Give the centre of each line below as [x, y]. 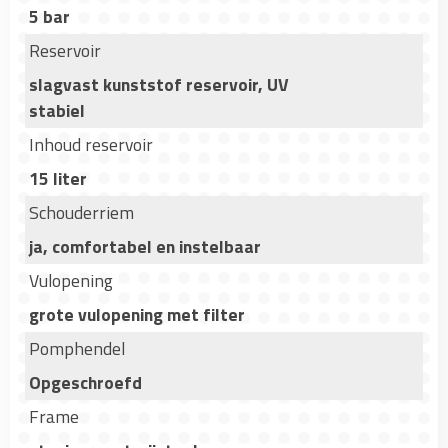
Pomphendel [77, 348]
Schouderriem [81, 212]
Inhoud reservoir [95, 144]
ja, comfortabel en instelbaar [145, 246]
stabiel [57, 110]
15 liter [58, 178]
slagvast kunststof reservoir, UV [159, 84]
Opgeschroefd [85, 382]
